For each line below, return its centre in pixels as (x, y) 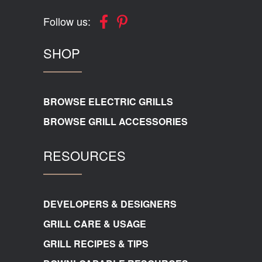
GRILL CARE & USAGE (95, 224)
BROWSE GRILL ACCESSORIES (116, 122)
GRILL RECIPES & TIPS (96, 244)
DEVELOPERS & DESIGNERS (110, 204)
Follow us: (67, 21)
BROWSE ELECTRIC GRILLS (108, 102)
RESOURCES (85, 156)
